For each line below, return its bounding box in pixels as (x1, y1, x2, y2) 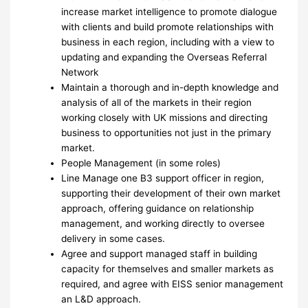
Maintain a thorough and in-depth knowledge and (61, 81, 279, 93)
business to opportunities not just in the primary (61, 126, 272, 138)
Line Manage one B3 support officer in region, (61, 172, 265, 184)
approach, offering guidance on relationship (61, 202, 254, 214)
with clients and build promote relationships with (61, 21, 274, 32)
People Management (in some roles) (61, 157, 221, 168)
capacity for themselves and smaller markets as (61, 263, 274, 274)
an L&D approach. (61, 293, 142, 305)
